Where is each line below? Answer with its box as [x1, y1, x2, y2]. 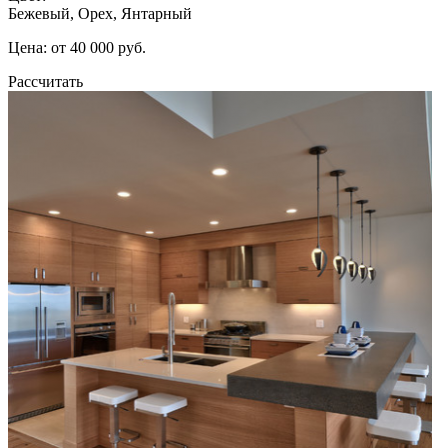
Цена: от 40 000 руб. [8, 38, 146, 56]
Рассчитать [8, 72, 83, 90]
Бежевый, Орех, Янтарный [8, 4, 192, 22]
